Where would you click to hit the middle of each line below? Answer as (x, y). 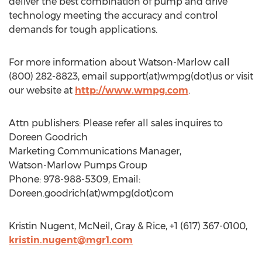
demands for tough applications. (83, 30)
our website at (42, 90)
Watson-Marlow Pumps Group (78, 165)
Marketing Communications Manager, (95, 151)
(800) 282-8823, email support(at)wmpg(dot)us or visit (131, 76)
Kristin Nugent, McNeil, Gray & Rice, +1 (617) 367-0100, (128, 226)
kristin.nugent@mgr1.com (71, 240)
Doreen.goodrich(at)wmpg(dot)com (91, 193)
